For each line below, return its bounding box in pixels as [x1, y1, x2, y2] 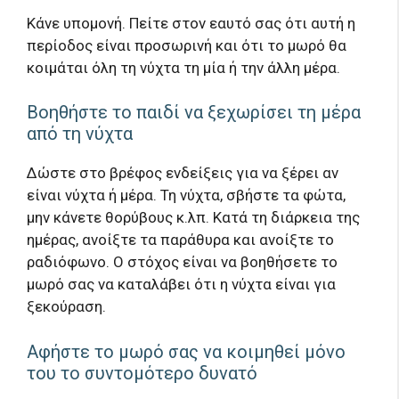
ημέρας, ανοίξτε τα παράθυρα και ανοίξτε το [27, 231, 334, 249]
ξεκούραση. [27, 297, 106, 316]
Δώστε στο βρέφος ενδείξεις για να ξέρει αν [27, 164, 338, 183]
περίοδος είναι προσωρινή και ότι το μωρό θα [27, 36, 346, 54]
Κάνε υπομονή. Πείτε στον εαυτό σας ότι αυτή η [27, 13, 355, 32]
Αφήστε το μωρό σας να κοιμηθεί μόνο [27, 340, 346, 362]
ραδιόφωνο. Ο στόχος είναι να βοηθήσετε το [27, 253, 338, 272]
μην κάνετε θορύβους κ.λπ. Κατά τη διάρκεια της [27, 208, 360, 227]
